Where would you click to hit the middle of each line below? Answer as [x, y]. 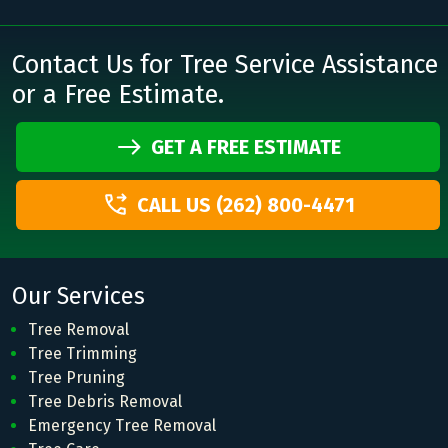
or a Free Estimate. [118, 94]
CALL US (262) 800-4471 [245, 204]
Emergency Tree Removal [122, 425]
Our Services [78, 295]
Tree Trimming [82, 353]
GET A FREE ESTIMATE [245, 146]
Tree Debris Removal [105, 401]
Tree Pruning [76, 377]
